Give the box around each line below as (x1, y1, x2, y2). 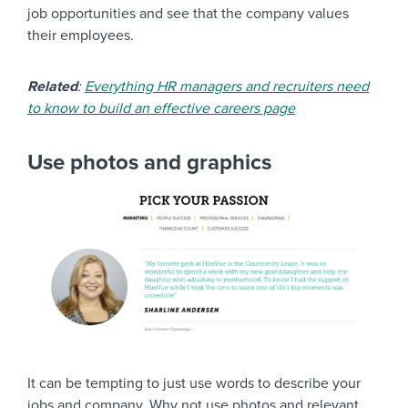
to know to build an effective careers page (27, 99, 295, 118)
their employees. (27, 26, 134, 46)
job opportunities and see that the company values (27, 5, 349, 24)
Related (27, 77, 77, 97)
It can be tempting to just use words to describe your (27, 373, 361, 393)
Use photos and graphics (27, 149, 271, 177)
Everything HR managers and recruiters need (85, 77, 369, 97)
